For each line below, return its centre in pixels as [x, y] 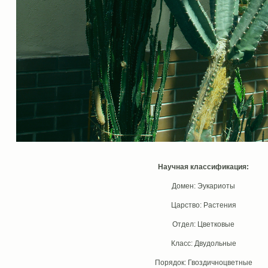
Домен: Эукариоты [204, 186]
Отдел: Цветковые [204, 224]
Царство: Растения [203, 205]
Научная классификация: [204, 167]
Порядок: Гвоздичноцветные [203, 263]
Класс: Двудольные [203, 243]
